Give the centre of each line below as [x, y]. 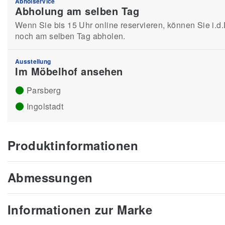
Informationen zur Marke [80, 209]
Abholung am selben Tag [77, 11]
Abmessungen [50, 177]
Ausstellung [33, 61]
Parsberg [44, 90]
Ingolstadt [45, 106]
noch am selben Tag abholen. [70, 36]
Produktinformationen [73, 145]
